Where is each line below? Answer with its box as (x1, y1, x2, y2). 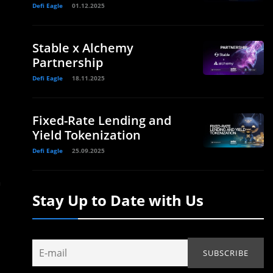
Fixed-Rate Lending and (32, 112, 171, 129)
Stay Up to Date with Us (32, 190, 204, 210)
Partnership (32, 54, 103, 71)
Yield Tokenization (32, 126, 141, 143)
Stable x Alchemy (32, 39, 133, 56)
